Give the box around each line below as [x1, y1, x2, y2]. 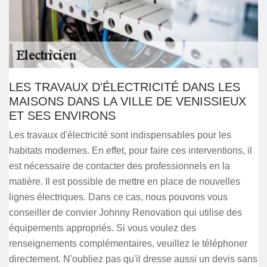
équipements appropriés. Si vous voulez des [9, 223, 196, 233]
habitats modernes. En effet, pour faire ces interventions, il [9, 145, 252, 156]
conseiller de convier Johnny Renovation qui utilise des [9, 207, 242, 218]
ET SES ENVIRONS [9, 109, 116, 122]
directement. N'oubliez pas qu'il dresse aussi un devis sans [9, 254, 257, 264]
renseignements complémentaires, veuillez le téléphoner [9, 238, 247, 249]
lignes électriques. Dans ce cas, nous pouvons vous [9, 192, 228, 202]
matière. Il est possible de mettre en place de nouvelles [9, 176, 240, 187]
